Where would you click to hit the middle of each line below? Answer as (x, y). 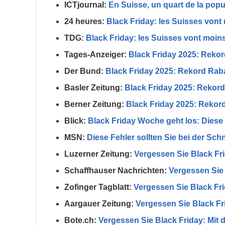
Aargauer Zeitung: (99, 204)
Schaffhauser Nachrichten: (116, 171)
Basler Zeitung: (93, 88)
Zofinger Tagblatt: (98, 187)
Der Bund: (84, 71)
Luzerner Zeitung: (98, 154)
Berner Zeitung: (94, 104)
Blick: (75, 121)
